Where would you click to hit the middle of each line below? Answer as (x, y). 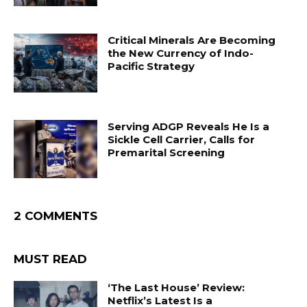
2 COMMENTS (56, 216)
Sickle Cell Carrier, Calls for (182, 139)
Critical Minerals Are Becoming (192, 40)
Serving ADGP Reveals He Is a (189, 126)
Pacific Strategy (151, 66)
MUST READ (50, 259)
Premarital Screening (167, 152)
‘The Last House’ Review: (176, 288)
